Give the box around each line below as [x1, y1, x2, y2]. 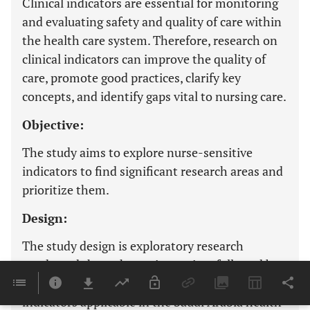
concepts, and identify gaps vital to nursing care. [22, 87, 286, 104]
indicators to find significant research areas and [22, 162, 283, 179]
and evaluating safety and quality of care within [22, 12, 282, 30]
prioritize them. [22, 181, 109, 198]
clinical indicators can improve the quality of [22, 50, 266, 67]
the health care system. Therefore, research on [22, 31, 277, 48]
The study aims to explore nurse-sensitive [22, 143, 253, 161]
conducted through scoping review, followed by [22, 255, 279, 273]
